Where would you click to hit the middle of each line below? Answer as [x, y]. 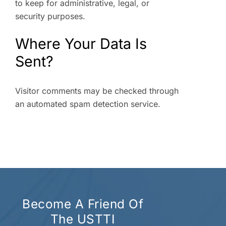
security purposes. [50, 16]
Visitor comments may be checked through [97, 91]
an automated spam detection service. [88, 104]
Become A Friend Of [83, 204]
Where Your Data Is [81, 43]
